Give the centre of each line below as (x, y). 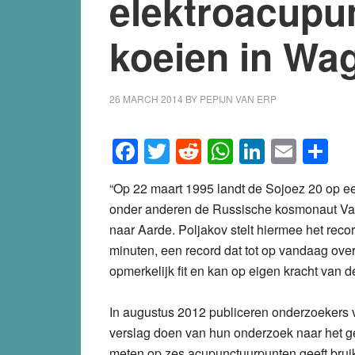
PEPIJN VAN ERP (238, 99)
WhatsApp (292, 151)
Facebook (194, 151)
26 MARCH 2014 (146, 99)
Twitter (207, 151)
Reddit (238, 151)
